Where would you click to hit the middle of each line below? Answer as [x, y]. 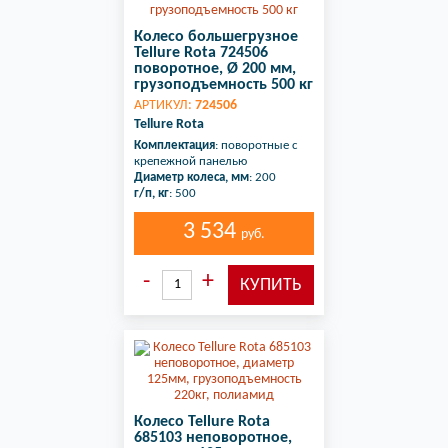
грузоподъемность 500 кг [223, 85]
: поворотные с [256, 145]
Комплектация [174, 145]
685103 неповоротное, [213, 438]
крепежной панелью [190, 161]
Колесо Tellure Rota [202, 422]
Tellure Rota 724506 [201, 53]
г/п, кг [151, 193]
